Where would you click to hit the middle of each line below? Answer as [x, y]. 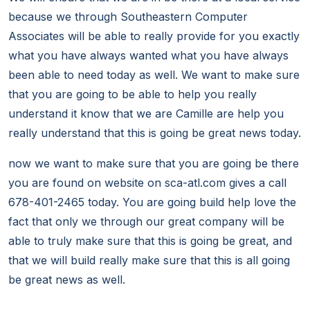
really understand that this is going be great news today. [155, 133]
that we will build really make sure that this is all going [149, 261]
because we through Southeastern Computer [128, 17]
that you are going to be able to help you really [133, 94]
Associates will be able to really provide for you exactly [154, 36]
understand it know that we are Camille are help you [146, 114]
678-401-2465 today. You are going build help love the [152, 202]
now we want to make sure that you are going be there [154, 164]
